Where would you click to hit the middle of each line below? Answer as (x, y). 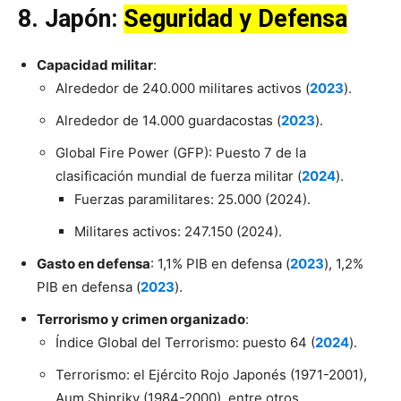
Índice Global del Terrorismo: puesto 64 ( (185, 343)
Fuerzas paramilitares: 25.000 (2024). (194, 200)
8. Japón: (71, 19)
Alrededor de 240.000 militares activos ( (183, 89)
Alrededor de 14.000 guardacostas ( (168, 121)
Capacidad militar (95, 65)
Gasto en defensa (94, 264)
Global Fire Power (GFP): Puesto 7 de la (181, 153)
